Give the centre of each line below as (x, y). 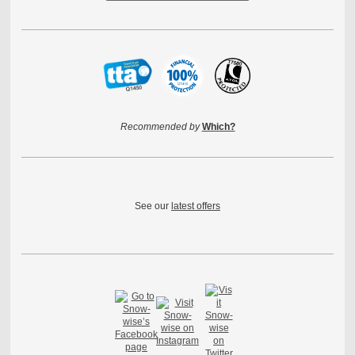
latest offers (196, 206)
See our (152, 206)
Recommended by (160, 126)
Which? (218, 126)
